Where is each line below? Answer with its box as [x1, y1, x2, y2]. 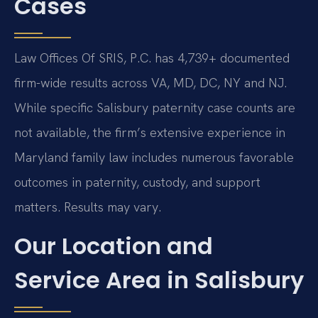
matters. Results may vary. [14, 198, 161, 215]
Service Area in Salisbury [14, 264, 304, 297]
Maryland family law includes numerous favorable [14, 148, 294, 165]
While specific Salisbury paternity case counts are [14, 99, 295, 116]
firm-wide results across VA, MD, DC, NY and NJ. [14, 74, 287, 91]
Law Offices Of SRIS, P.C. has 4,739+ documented [14, 49, 290, 66]
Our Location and [14, 230, 213, 263]
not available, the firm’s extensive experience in [14, 124, 285, 141]
